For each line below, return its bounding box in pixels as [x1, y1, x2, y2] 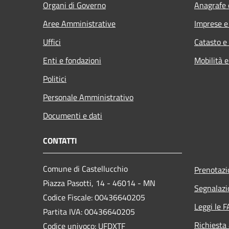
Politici [43, 72, 66, 85]
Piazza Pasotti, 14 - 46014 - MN [43, 176, 155, 189]
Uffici [43, 35, 61, 48]
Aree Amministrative [43, 17, 116, 30]
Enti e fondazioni [43, 54, 101, 66]
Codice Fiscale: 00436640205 [43, 191, 145, 203]
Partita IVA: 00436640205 [43, 205, 135, 218]
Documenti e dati [43, 109, 102, 122]
